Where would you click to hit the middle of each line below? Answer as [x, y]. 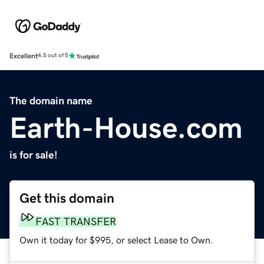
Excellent [24, 56]
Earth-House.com [126, 128]
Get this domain [67, 198]
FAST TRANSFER [76, 221]
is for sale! [34, 155]
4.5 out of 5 [53, 56]
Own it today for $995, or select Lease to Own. [116, 240]
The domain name [51, 100]
